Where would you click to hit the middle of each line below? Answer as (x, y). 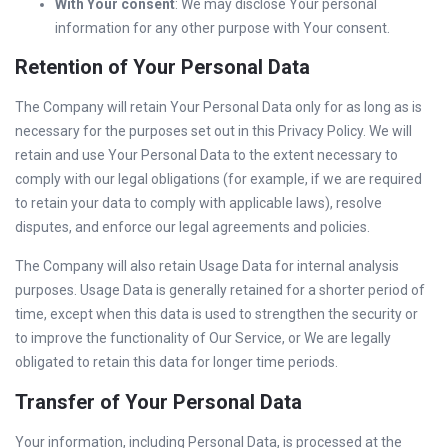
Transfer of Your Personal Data (158, 402)
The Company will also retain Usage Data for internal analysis (207, 266)
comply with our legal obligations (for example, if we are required (218, 179)
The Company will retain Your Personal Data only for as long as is (218, 107)
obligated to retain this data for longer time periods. (176, 362)
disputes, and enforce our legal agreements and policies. (192, 227)
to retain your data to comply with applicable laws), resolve (198, 203)
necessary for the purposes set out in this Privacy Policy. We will (213, 131)
